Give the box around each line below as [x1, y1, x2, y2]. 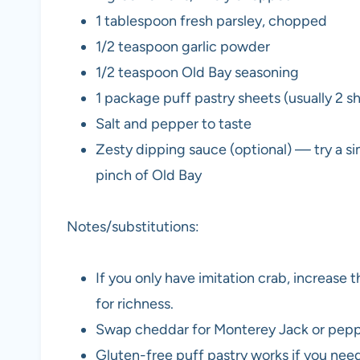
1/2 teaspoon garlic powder [96, 38, 270, 56]
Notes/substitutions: [67, 218, 199, 236]
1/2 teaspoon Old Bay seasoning [96, 63, 299, 82]
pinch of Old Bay [96, 166, 202, 185]
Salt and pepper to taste [96, 115, 252, 133]
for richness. [96, 295, 174, 313]
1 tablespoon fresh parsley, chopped [96, 12, 327, 31]
